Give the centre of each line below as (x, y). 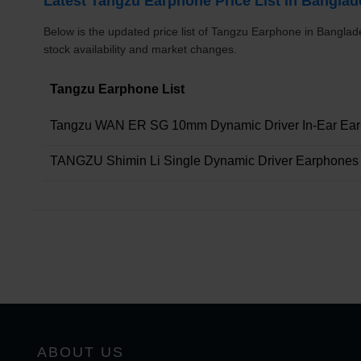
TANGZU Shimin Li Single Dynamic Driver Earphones (204, 160)
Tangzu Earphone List (117, 89)
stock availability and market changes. (140, 49)
